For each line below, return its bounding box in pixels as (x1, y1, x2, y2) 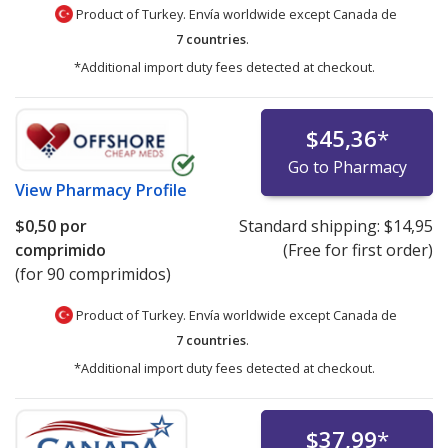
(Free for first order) (282, 238, 433, 261)
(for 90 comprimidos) (15, 262, 171, 285)
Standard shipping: (238, 214, 384, 237)
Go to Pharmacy (287, 155, 407, 178)
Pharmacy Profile (56, 178, 187, 201)
